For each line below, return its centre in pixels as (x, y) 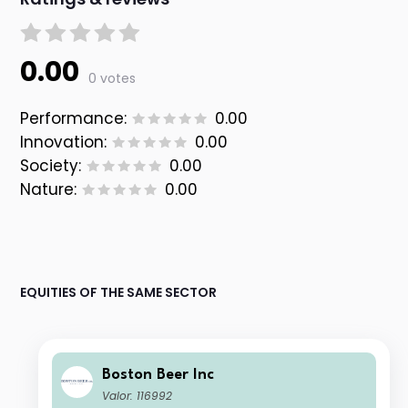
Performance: (74, 119)
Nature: (49, 190)
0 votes (112, 79)
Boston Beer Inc (158, 375)
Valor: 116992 (138, 396)
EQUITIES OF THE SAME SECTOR (119, 293)
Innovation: (64, 143)
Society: (51, 166)
